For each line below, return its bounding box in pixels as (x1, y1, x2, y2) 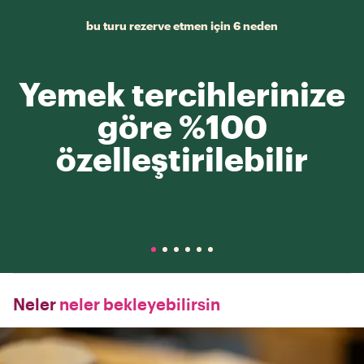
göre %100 (97, 107, 267, 145)
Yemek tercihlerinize (19, 75, 345, 113)
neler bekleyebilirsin (56, 294, 220, 314)
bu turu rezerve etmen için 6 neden (86, 19, 278, 32)
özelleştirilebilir (56, 140, 308, 178)
